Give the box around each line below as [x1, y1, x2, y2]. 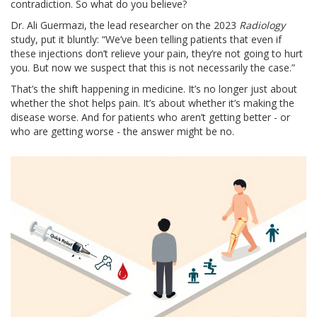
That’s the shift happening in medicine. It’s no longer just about [11, 82, 297, 96]
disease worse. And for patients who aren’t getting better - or [11, 110, 290, 125]
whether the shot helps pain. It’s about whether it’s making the [11, 96, 294, 110]
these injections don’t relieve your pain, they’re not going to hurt [11, 47, 303, 61]
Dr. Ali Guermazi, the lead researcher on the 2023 [11, 18, 239, 33]
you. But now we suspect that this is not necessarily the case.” [11, 61, 295, 75]
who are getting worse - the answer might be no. [11, 125, 234, 139]
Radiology [239, 18, 285, 33]
